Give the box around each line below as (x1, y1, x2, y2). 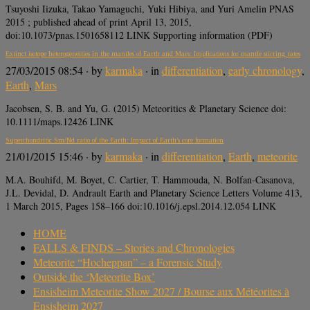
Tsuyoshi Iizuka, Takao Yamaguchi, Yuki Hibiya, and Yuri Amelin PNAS (6, 2, 294, 16)
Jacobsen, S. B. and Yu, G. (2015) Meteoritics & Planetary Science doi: (6, 101, 286, 115)
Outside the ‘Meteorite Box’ (33, 268, 155, 284)
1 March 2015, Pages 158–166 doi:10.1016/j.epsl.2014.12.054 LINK (6, 199, 276, 212)
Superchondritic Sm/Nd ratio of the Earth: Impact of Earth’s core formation (6, 136, 224, 144)
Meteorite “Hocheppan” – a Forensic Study (33, 254, 222, 269)
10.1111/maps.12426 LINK (6, 114, 113, 128)
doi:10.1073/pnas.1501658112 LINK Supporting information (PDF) (6, 28, 273, 42)
